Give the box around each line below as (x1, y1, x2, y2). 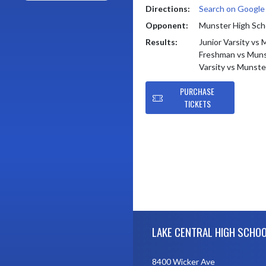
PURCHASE (180, 85, 214, 98)
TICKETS (183, 97, 211, 110)
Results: (145, 37, 178, 47)
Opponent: (145, 20, 188, 30)
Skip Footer (132, 211, 175, 221)
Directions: (145, 4, 190, 14)
